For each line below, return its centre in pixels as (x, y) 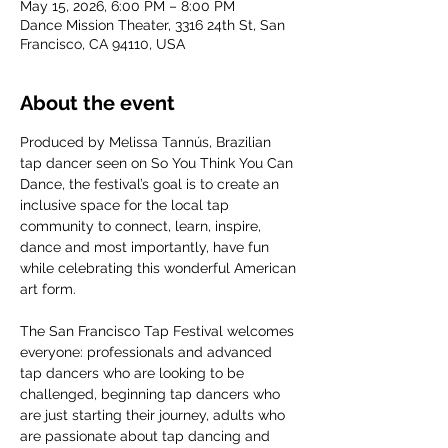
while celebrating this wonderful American (160, 268)
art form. (50, 289)
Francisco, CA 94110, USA (102, 44)
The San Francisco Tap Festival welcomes (159, 331)
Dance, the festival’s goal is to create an (151, 184)
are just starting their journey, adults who (154, 415)
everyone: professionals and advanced (148, 352)
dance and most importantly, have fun (146, 247)
